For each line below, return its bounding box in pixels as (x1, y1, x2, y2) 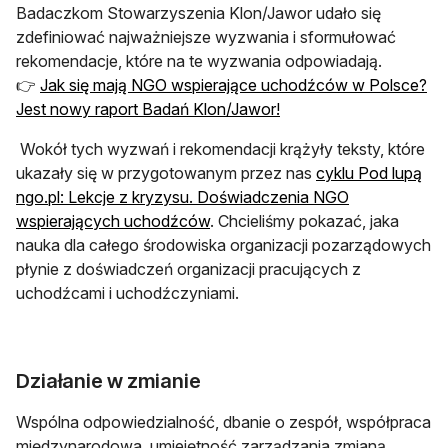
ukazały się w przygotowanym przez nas (16, 162, 316, 183)
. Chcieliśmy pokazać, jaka (210, 210, 399, 231)
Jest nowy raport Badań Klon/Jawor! (16, 98, 280, 119)
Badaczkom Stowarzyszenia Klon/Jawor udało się (16, 2, 381, 23)
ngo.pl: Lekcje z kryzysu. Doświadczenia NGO (16, 186, 349, 207)
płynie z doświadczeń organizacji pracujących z (16, 258, 361, 279)
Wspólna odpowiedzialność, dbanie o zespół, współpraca (16, 411, 431, 432)
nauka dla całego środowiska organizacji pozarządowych (16, 234, 431, 255)
